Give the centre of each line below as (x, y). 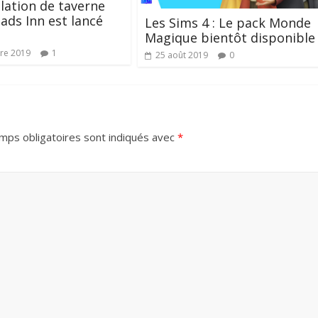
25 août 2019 (182, 55)
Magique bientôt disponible (230, 38)
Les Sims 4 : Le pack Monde (228, 23)
